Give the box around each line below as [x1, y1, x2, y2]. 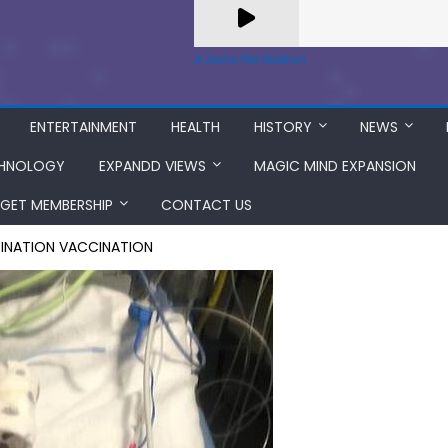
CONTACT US [161, 195, 252, 215]
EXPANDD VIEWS [99, 156, 206, 176]
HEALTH [171, 117, 220, 137]
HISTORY [254, 117, 312, 137]
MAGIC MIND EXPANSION [254, 156, 416, 176]
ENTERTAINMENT [30, 117, 137, 137]
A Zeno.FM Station [194, 51, 306, 68]
